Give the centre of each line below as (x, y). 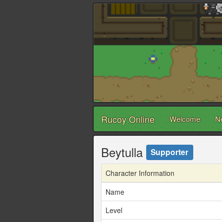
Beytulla (124, 152)
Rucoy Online (128, 119)
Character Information (140, 173)
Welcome (185, 119)
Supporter (170, 152)
